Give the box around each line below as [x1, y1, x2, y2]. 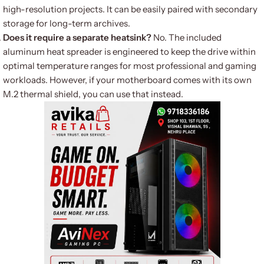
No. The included [151, 32, 222, 43]
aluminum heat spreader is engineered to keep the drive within [3, 46, 256, 57]
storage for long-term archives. [3, 18, 130, 29]
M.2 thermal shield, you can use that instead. [3, 88, 183, 100]
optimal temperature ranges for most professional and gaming [3, 60, 256, 71]
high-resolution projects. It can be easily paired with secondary [3, 4, 258, 15]
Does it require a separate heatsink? [3, 32, 151, 43]
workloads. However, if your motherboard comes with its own [3, 74, 252, 85]
